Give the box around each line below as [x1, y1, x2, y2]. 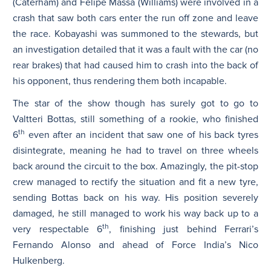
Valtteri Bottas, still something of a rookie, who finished [13, 113, 258, 125]
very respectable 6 [13, 223, 102, 235]
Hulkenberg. [13, 254, 65, 267]
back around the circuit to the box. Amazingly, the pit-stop [13, 160, 258, 172]
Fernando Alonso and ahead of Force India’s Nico [13, 238, 258, 251]
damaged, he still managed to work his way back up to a [13, 207, 258, 220]
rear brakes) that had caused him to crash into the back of [13, 59, 258, 71]
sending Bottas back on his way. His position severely [13, 191, 258, 204]
